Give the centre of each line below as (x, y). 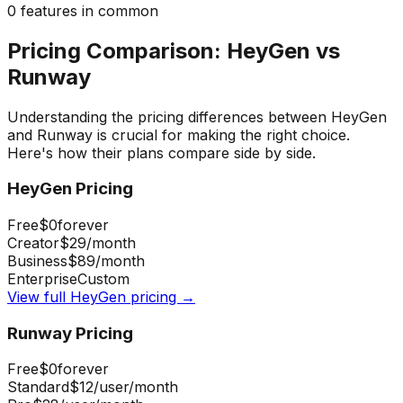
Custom (103, 278)
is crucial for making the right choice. (221, 134)
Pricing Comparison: (117, 50)
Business (37, 260)
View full (39, 296)
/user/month (136, 387)
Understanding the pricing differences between (169, 116)
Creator (33, 242)
